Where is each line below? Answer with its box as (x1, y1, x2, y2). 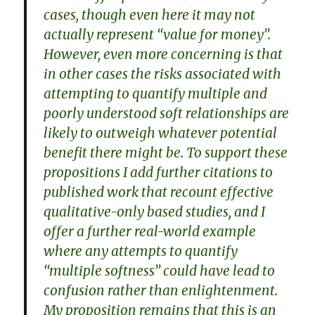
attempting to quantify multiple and (44, 84, 268, 102)
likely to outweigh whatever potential (44, 124, 278, 141)
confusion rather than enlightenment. (44, 281, 278, 299)
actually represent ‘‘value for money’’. (44, 25, 271, 43)
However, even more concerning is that (44, 45, 283, 63)
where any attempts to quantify (44, 242, 238, 259)
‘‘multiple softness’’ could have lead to (44, 262, 276, 279)
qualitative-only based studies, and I (44, 202, 266, 220)
